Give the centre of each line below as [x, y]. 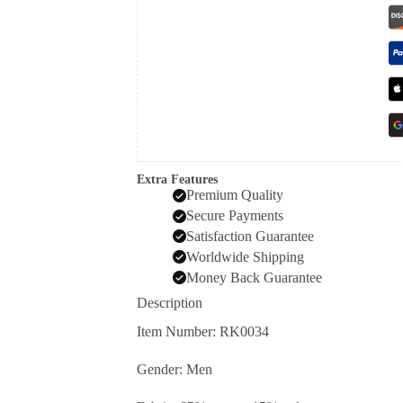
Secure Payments [235, 216]
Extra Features [177, 180]
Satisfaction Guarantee [250, 236]
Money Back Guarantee [254, 277]
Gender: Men [175, 370]
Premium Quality [235, 195]
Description [170, 302]
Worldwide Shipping [245, 256]
